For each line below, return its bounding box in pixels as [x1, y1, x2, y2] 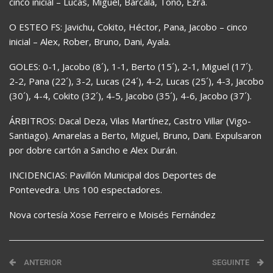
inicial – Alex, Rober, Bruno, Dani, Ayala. [9, 35, 171, 48]
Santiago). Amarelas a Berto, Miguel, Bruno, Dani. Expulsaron [9, 129, 261, 141]
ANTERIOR [22, 257, 62, 267]
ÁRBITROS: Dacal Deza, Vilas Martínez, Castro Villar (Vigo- [9, 114, 251, 127]
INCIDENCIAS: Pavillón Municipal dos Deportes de [9, 168, 216, 181]
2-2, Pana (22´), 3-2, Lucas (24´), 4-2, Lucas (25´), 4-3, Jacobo [9, 74, 264, 87]
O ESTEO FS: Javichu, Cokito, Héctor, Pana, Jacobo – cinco [9, 20, 247, 33]
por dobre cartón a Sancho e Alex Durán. [9, 143, 177, 156]
